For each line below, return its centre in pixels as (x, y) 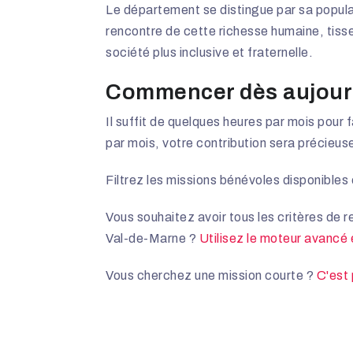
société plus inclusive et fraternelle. (210, 53)
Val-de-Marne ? (152, 239)
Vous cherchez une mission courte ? (211, 276)
